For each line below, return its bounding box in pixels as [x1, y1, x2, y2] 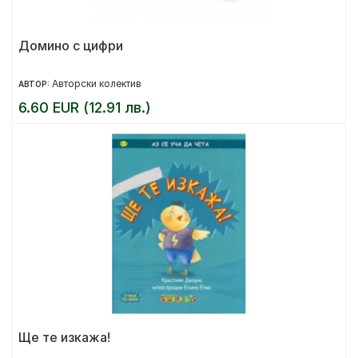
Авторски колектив [52, 78, 141, 89]
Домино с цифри [18, 38, 123, 54]
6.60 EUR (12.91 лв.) [18, 99, 151, 116]
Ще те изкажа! [18, 329, 110, 345]
